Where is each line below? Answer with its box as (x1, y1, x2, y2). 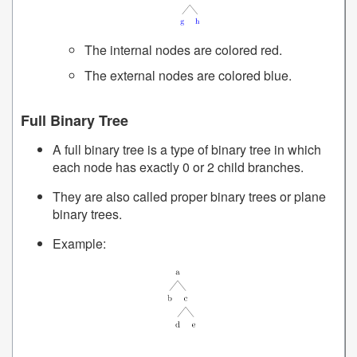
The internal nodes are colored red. (84, 41, 282, 60)
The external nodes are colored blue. (84, 66, 292, 85)
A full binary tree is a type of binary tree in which (53, 140, 321, 159)
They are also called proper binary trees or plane (53, 187, 326, 206)
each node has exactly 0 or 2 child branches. (53, 158, 304, 177)
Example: (53, 234, 106, 253)
